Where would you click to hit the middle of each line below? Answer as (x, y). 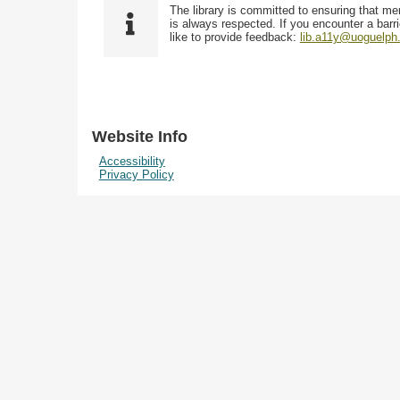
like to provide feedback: (234, 37)
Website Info (140, 137)
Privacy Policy (136, 175)
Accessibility (132, 162)
